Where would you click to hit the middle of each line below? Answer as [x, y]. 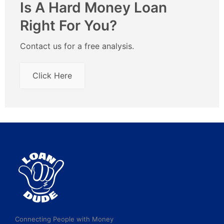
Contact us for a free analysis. [78, 46]
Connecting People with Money [64, 219]
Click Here [52, 75]
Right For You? [68, 25]
